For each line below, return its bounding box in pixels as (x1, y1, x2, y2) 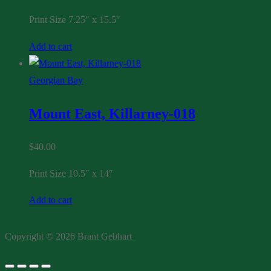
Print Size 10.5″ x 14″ (29, 168, 113, 179)
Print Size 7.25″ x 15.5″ (29, 15, 120, 25)
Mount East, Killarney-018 (29, 106, 195, 122)
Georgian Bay (29, 75, 83, 86)
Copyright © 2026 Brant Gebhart (5, 231, 132, 242)
